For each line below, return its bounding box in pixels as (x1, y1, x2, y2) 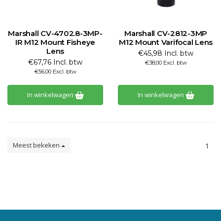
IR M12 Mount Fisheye (15, 37, 95, 47)
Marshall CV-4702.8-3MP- (8, 29, 103, 38)
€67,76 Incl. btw (28, 58, 82, 67)
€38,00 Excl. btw (145, 59, 187, 66)
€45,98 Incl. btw (138, 49, 193, 58)
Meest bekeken (13, 141, 61, 149)
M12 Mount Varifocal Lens (119, 37, 213, 47)
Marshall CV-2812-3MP (124, 29, 207, 38)
